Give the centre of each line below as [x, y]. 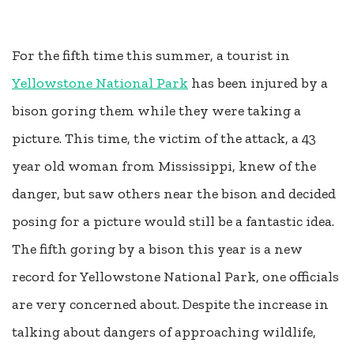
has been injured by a [258, 83]
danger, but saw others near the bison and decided [174, 194]
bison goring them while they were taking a [156, 111]
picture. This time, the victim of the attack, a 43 [164, 139]
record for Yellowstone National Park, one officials [175, 277]
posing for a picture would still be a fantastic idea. [173, 222]
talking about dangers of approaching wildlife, [164, 332]
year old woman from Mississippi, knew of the [164, 166]
